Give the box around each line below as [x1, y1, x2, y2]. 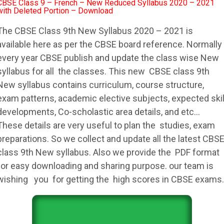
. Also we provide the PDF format [89, 147, 219, 157]
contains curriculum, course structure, [50, 79, 204, 90]
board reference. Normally [116, 39, 222, 49]
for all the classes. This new [30, 66, 149, 76]
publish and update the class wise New [62, 52, 219, 63]
